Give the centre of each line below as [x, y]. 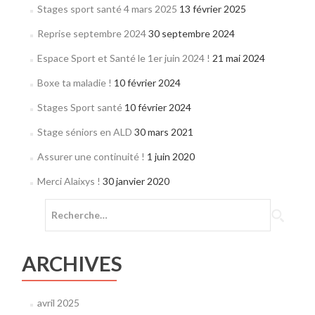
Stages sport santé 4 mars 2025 [107, 9]
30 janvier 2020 [136, 181]
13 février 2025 [212, 9]
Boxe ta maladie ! [74, 83]
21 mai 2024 [238, 58]
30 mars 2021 [163, 132]
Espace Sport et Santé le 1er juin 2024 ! [123, 58]
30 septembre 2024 [191, 33]
